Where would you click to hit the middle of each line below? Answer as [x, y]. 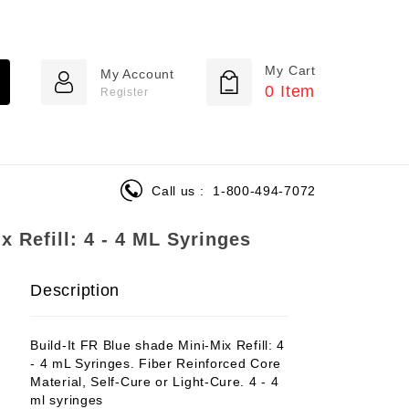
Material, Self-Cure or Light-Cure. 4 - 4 [155, 382]
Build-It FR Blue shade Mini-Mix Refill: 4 [158, 346]
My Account [137, 73]
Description [75, 291]
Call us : [180, 190]
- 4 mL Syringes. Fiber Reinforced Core [156, 364]
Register [124, 92]
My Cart [290, 70]
